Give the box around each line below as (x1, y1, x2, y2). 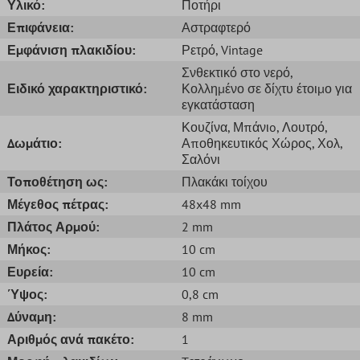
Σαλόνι (182, 150, 220, 167)
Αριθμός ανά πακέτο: (7, 330, 133, 347)
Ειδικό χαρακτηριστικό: (7, 80, 146, 96)
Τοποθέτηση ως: (7, 173, 107, 190)
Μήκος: (7, 240, 50, 257)
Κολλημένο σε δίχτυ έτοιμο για (182, 80, 352, 96)
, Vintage (215, 41, 263, 58)
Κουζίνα (182, 118, 227, 135)
